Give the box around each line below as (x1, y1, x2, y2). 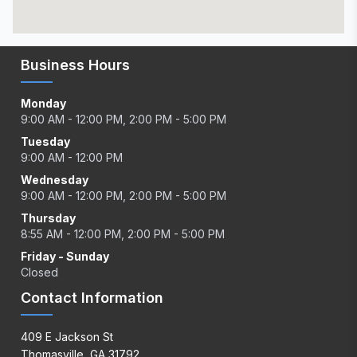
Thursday (21, 211, 76, 225)
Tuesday (21, 135, 70, 148)
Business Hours (21, 57, 130, 73)
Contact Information (21, 289, 163, 306)
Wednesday (21, 173, 88, 186)
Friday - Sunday (21, 249, 109, 263)
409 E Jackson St (21, 330, 113, 343)
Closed (21, 265, 58, 279)
